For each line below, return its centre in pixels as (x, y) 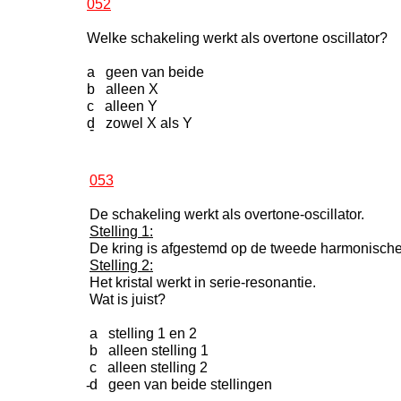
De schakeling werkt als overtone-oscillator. (227, 214)
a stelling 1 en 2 (143, 333)
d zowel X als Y (140, 123)
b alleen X (123, 89)
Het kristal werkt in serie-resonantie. (203, 282)
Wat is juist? (128, 299)
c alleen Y (122, 106)
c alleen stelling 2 (149, 367)
